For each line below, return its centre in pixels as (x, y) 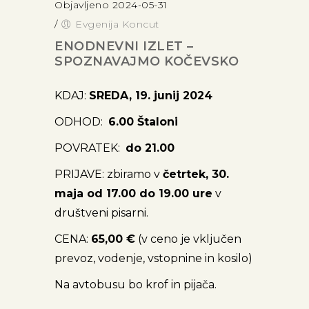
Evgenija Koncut (117, 24)
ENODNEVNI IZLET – (124, 47)
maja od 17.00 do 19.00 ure (133, 194)
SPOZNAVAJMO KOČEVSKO (147, 62)
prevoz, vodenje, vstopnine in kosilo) (153, 259)
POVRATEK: (90, 148)
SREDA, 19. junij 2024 (151, 96)
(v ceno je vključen (188, 239)
